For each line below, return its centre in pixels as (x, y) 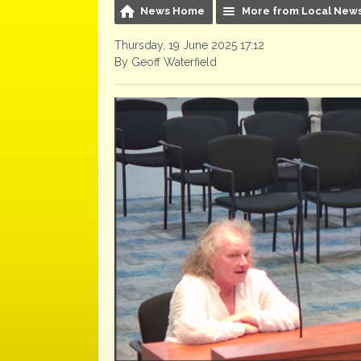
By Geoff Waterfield (166, 62)
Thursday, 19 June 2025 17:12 (189, 45)
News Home (172, 11)
